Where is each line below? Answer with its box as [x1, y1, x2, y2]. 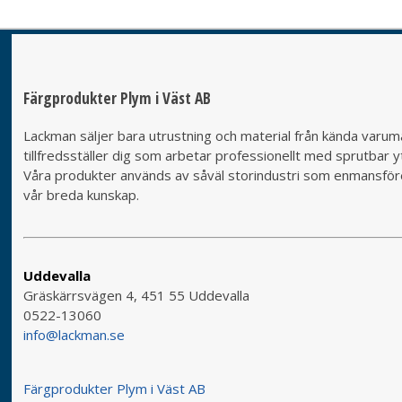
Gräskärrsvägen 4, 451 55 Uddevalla [22, 285, 249, 304]
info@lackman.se [22, 325, 125, 344]
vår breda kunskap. [22, 185, 139, 204]
